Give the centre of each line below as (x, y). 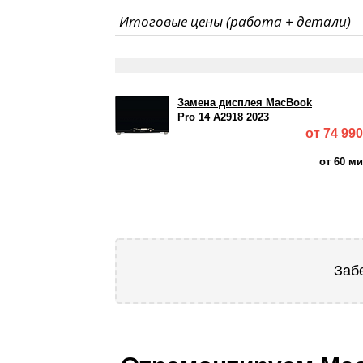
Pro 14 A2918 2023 (223, 117)
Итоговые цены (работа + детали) (235, 21)
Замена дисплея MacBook (245, 102)
